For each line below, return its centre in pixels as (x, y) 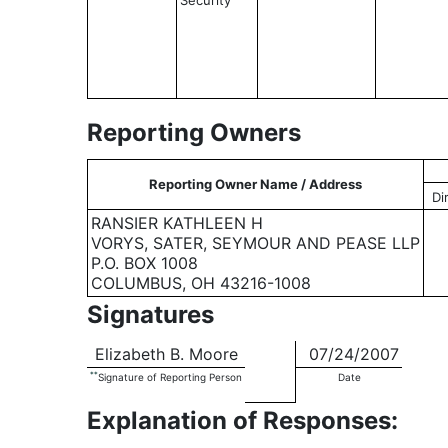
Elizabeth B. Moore (164, 354)
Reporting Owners (194, 132)
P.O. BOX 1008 (144, 263)
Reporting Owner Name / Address (255, 184)
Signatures (150, 314)
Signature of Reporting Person (170, 377)
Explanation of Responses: (242, 420)
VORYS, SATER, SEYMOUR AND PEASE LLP (255, 243)
